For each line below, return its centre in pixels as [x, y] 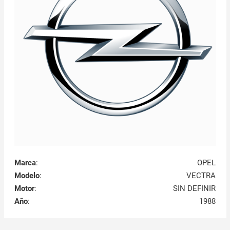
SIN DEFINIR [195, 188]
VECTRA [201, 175]
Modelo [27, 175]
